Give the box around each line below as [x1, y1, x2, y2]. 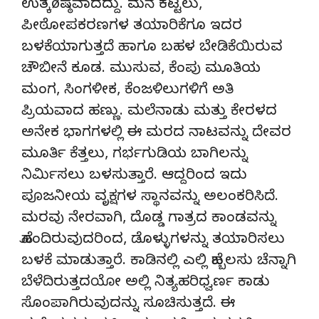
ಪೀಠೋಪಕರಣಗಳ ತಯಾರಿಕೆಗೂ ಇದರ [21, 17, 242, 37]
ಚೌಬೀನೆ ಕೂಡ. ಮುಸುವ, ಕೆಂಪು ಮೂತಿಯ [21, 60, 261, 80]
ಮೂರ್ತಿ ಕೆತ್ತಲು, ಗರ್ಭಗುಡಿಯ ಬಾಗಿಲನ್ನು [21, 145, 248, 165]
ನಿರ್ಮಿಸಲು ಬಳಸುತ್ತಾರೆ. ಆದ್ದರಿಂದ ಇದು [21, 167, 247, 187]
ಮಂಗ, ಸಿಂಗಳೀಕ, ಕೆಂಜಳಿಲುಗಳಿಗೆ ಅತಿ [21, 81, 234, 101]
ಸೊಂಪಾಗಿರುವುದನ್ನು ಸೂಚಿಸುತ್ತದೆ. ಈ [21, 295, 235, 315]
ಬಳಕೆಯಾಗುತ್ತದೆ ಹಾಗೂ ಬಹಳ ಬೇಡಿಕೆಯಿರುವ [21, 38, 283, 58]
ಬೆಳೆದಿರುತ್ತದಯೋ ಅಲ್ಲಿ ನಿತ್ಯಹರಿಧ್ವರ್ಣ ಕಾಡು [21, 273, 270, 293]
